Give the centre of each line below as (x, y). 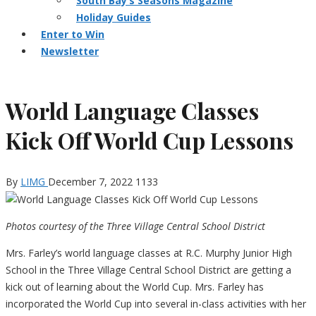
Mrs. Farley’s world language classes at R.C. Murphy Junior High (149, 253)
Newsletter (70, 51)
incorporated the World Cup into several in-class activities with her (156, 304)
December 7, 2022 (90, 182)
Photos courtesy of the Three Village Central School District (135, 226)
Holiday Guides (114, 17)
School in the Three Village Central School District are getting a (148, 270)
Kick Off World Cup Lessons (150, 140)
